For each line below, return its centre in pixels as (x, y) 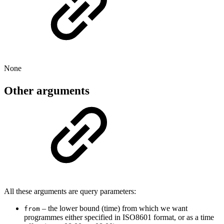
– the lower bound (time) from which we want (114, 208)
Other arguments (47, 90)
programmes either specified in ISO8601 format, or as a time (119, 217)
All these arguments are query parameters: (70, 191)
